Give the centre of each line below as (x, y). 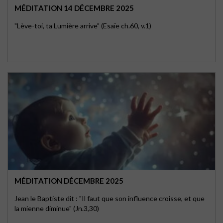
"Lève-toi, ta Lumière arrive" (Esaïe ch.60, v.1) (83, 26)
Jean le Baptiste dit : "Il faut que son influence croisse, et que (110, 198)
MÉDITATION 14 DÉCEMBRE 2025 (74, 8)
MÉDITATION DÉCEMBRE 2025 (69, 181)
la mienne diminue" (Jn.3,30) (57, 208)
